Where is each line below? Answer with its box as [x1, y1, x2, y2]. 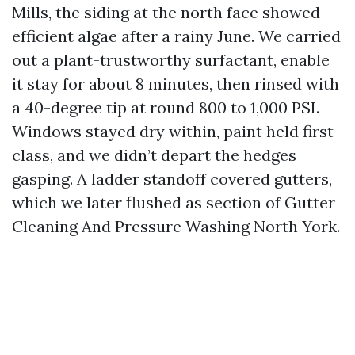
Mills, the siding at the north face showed [12, 2, 320, 22]
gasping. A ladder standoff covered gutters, [12, 169, 332, 189]
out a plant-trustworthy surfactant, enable [12, 50, 330, 70]
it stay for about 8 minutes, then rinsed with [12, 74, 339, 94]
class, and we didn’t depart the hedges [12, 145, 296, 165]
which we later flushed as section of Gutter [12, 193, 335, 212]
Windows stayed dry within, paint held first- [12, 121, 341, 141]
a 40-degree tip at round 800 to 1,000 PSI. [12, 97, 319, 117]
